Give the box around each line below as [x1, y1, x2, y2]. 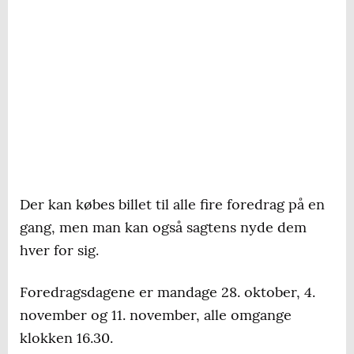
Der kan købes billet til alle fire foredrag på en [20, 195, 325, 214]
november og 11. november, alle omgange [20, 306, 292, 325]
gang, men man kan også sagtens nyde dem [20, 218, 307, 237]
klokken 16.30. [20, 329, 113, 348]
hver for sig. [20, 241, 99, 260]
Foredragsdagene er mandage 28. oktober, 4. [20, 283, 315, 302]
